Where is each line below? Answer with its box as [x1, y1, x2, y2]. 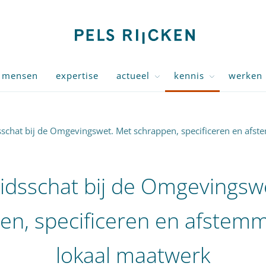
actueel [116, 69, 150, 81]
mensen [2, 69, 38, 81]
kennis [174, 69, 204, 81]
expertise [56, 69, 99, 81]
